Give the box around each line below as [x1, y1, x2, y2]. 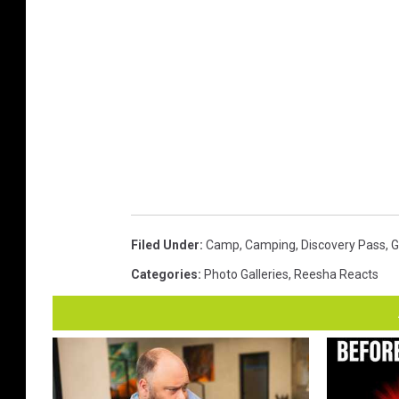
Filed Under [131, 237, 199, 252]
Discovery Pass [301, 237, 386, 252]
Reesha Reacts [294, 266, 379, 281]
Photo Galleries [204, 266, 289, 281]
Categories [131, 266, 198, 281]
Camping [245, 237, 296, 252]
